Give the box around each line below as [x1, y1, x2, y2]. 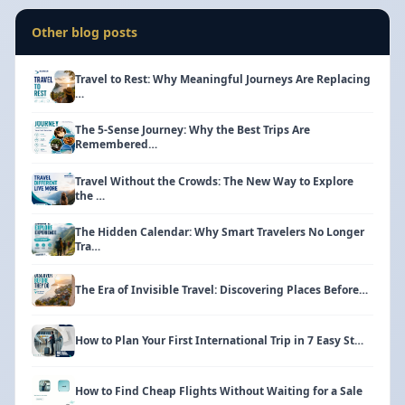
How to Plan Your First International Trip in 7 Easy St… [74, 333, 363, 349]
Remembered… [74, 137, 157, 153]
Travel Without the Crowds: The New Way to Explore [74, 173, 353, 189]
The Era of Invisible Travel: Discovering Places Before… [74, 281, 368, 297]
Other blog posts [31, 23, 137, 41]
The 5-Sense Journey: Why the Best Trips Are [74, 122, 310, 138]
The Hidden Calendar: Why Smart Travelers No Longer [74, 223, 364, 240]
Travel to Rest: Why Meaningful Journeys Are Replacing [74, 71, 371, 88]
